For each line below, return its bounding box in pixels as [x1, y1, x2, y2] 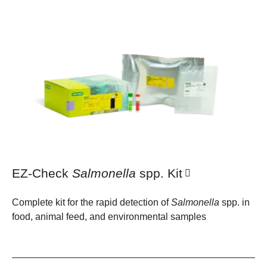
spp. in [219, 197, 250, 207]
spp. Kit [136, 166, 182, 181]
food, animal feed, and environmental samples [12, 211, 206, 222]
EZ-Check [12, 166, 72, 181]
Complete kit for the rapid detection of [12, 197, 171, 207]
